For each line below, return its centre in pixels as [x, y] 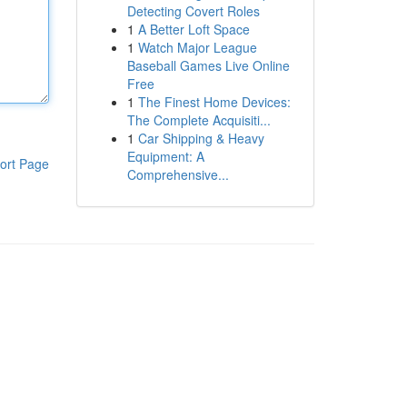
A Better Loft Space [194, 29]
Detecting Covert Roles [193, 11]
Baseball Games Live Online [208, 65]
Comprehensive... [178, 174]
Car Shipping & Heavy [201, 138]
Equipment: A [165, 156]
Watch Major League [197, 47]
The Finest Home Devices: [214, 102]
